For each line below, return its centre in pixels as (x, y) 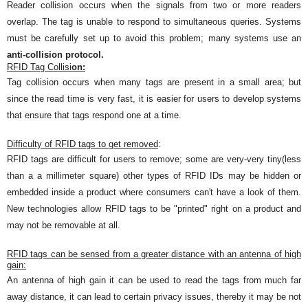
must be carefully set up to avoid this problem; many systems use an (154, 38)
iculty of (38, 144)
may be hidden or (263, 176)
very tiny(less (274, 159)
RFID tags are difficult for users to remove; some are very (125, 159)
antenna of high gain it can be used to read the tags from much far (159, 280)
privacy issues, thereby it (203, 297)
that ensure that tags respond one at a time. (94, 115)
